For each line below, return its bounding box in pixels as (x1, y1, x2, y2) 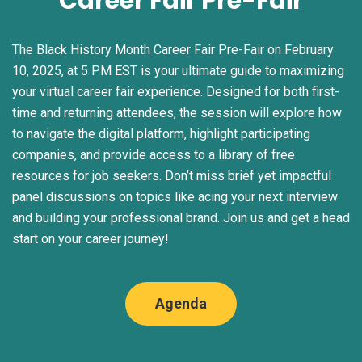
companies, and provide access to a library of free (12, 146, 295, 162)
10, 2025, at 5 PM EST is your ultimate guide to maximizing (12, 62, 344, 78)
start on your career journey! (12, 230, 169, 246)
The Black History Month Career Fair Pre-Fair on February (12, 41, 334, 57)
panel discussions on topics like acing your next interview (12, 188, 338, 204)
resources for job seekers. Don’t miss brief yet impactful (12, 167, 331, 183)
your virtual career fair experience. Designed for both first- (12, 83, 339, 99)
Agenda (155, 294, 207, 312)
